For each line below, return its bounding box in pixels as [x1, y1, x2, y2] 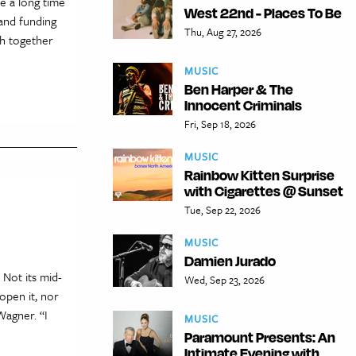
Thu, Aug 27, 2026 [184, 23, 261, 40]
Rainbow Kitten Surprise [184, 165, 335, 184]
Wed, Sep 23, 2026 [184, 271, 265, 288]
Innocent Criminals [184, 95, 302, 114]
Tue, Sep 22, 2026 [184, 201, 261, 218]
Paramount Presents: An [184, 327, 335, 346]
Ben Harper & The [184, 79, 293, 98]
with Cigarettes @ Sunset [184, 181, 343, 199]
